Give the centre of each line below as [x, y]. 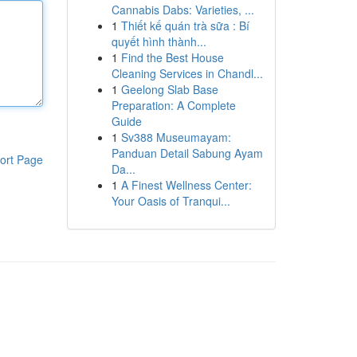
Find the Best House [172, 57]
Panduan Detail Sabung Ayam [187, 153]
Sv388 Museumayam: [176, 137]
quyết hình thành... [159, 41]
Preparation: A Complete [173, 105]
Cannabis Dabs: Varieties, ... [182, 10]
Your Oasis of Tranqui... [171, 201]
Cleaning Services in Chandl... [187, 73]
